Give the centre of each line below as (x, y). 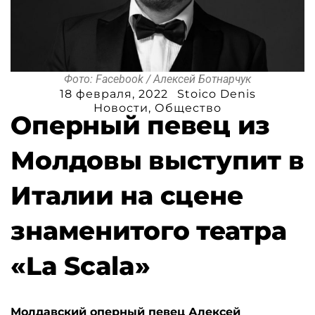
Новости (121, 108)
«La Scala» (81, 266)
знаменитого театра (149, 231)
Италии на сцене (127, 196)
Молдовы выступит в (157, 161)
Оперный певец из (140, 126)
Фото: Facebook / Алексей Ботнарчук (157, 79)
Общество (188, 108)
